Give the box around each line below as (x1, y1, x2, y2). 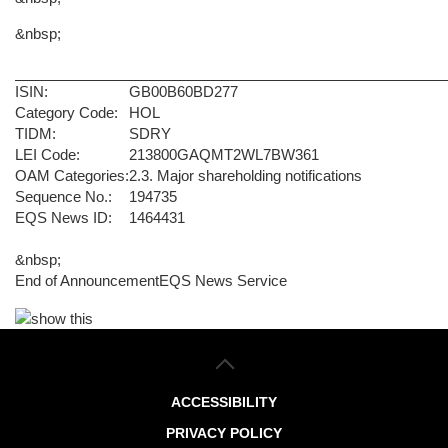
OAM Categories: (15, 167, 129, 184)
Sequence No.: (15, 188, 112, 205)
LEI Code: (15, 146, 80, 163)
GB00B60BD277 (129, 83, 238, 100)
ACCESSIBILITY (171, 393, 277, 410)
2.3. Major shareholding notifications (129, 167, 362, 184)
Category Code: (15, 104, 118, 121)
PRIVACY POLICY (166, 424, 282, 441)
